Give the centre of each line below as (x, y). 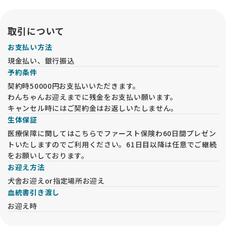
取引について (36, 31)
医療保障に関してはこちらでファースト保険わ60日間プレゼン (112, 133)
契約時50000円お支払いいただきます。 (74, 86)
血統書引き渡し (34, 192)
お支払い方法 (30, 47)
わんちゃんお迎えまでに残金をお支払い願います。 (93, 97)
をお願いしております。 (48, 156)
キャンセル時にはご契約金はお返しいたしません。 (93, 108)
